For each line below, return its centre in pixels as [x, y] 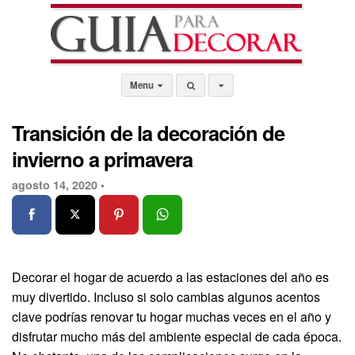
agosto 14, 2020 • [58, 185]
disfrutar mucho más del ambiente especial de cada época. [177, 336]
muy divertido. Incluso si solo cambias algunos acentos [166, 296]
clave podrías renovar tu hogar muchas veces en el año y [172, 316]
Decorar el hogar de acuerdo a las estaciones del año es [170, 277]
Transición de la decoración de [148, 133]
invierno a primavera [102, 159]
